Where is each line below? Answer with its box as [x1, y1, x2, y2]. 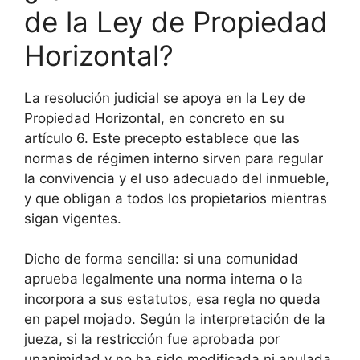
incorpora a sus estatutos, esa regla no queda [24, 291, 321, 308]
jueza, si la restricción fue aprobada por [24, 331, 280, 348]
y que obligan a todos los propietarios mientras [24, 190, 327, 207]
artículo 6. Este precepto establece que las [24, 129, 300, 146]
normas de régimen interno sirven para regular [24, 149, 323, 166]
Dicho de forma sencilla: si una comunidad [24, 251, 298, 268]
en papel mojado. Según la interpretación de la [24, 311, 325, 328]
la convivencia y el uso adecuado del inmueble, [24, 170, 329, 186]
